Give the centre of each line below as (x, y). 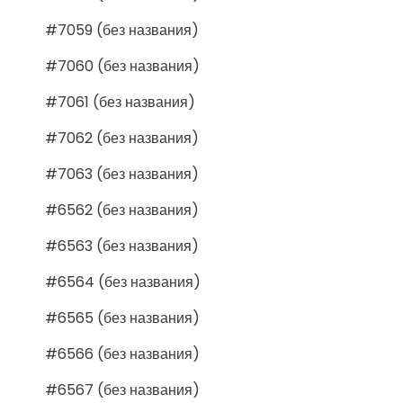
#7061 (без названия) (120, 102)
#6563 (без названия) (122, 246)
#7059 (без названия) (122, 30)
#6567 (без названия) (122, 390)
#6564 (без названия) (123, 282)
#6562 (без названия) (122, 210)
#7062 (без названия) (122, 138)
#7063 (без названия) (122, 174)
